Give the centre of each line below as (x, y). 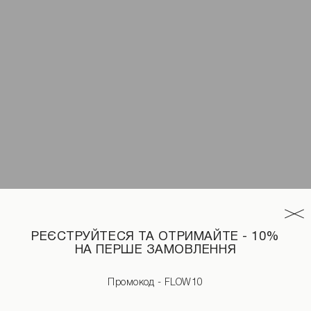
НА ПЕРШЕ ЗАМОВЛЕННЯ (155, 250)
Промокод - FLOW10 (155, 283)
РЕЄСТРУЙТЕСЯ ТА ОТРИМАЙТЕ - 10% (155, 237)
